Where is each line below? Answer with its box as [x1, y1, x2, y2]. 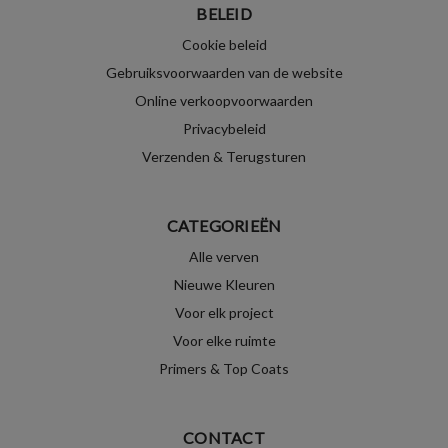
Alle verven [189, 247, 259, 265]
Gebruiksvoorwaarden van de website [105, 63, 343, 81]
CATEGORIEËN [166, 215, 282, 235]
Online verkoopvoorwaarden [135, 91, 313, 109]
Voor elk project [174, 303, 274, 321]
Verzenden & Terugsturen [142, 147, 306, 165]
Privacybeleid [182, 119, 266, 137]
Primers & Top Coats [159, 359, 289, 377]
